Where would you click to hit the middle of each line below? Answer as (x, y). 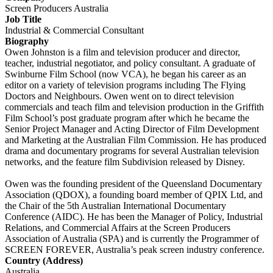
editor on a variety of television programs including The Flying (125, 85)
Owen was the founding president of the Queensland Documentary (133, 183)
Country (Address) (44, 260)
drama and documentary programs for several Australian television (132, 151)
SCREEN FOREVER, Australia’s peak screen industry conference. (135, 249)
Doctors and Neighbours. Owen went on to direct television (119, 96)
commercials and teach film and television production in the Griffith (134, 107)
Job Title (23, 19)
